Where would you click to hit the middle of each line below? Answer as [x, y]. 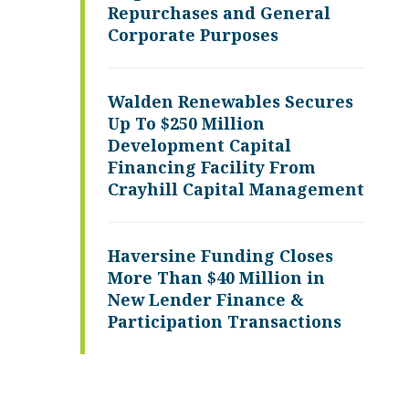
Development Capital [199, 145]
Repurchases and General [219, 13]
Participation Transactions [225, 321]
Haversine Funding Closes [220, 256]
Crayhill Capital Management [236, 189]
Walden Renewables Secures [231, 101]
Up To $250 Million [186, 123]
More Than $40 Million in [216, 278]
